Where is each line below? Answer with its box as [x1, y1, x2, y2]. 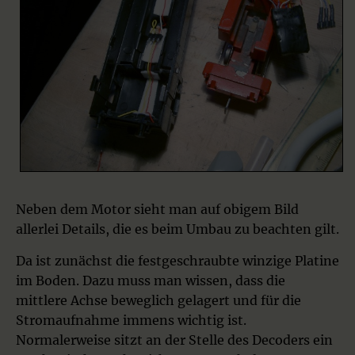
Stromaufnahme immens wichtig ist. [16, 311, 246, 328]
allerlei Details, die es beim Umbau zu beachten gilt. [16, 220, 339, 237]
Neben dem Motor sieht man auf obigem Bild [16, 200, 299, 217]
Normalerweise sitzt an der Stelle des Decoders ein [16, 331, 333, 348]
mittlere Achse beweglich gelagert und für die [16, 292, 301, 308]
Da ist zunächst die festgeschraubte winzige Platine [16, 252, 339, 269]
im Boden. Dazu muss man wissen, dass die [16, 272, 285, 288]
